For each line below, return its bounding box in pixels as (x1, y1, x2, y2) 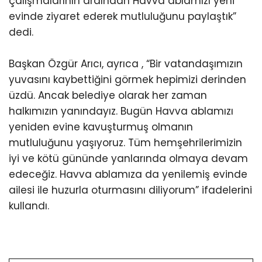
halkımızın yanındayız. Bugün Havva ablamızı (9, 104, 233, 118)
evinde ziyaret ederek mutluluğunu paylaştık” (9, 9, 236, 23)
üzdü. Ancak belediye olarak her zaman (9, 88, 207, 102)
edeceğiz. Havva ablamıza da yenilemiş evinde (9, 167, 247, 181)
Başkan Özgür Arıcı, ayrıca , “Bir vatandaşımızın (9, 57, 243, 71)
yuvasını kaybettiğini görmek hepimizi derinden (9, 73, 246, 87)
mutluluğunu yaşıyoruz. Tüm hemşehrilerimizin (9, 136, 242, 150)
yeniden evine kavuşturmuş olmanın (9, 120, 193, 134)
